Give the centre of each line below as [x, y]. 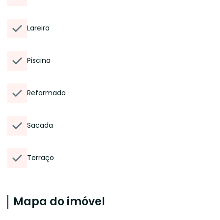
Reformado [46, 93]
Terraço [41, 158]
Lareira [38, 28]
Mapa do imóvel [59, 202]
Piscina [39, 60]
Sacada [40, 125]
